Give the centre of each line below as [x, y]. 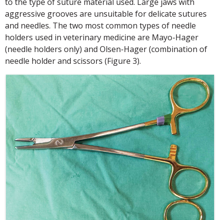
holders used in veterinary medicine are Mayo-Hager [102, 38]
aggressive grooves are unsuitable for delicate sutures [106, 14]
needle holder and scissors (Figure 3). [73, 61]
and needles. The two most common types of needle [100, 26]
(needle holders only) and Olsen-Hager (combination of [106, 49]
